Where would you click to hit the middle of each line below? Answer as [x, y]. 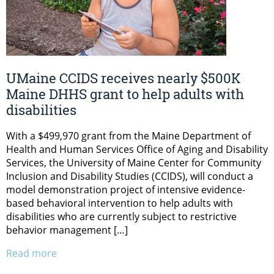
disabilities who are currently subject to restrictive [121, 216]
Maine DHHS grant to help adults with [125, 94]
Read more [31, 253]
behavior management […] [67, 230]
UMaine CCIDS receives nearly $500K [124, 78]
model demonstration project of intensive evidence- [126, 189]
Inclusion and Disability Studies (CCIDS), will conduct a [130, 176]
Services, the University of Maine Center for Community [134, 162]
